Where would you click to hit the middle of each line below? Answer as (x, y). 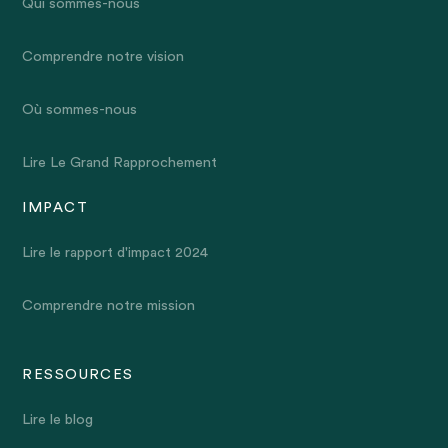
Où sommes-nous (80, 110)
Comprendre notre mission (109, 306)
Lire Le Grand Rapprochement (120, 163)
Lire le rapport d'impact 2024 (115, 253)
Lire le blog (58, 420)
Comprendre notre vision (103, 57)
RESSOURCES (78, 375)
